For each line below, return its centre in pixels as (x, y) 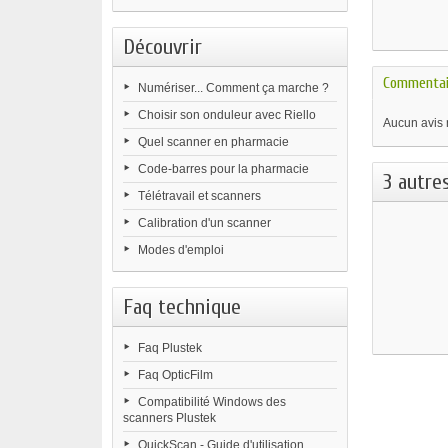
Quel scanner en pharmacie (213, 142)
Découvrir (162, 47)
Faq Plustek (170, 348)
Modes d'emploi (181, 250)
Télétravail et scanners (199, 196)
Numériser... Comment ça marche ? (233, 88)
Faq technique (182, 307)
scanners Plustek (169, 418)
